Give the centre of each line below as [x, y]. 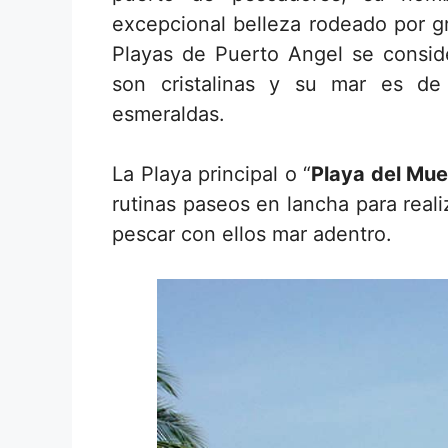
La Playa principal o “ [211, 173]
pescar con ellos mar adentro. [252, 233]
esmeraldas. [168, 113]
